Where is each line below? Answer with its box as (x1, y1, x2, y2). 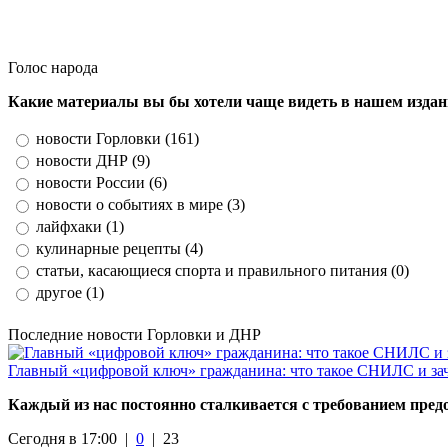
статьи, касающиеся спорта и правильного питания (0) (36, 261, 409, 279)
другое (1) (36, 283, 104, 301)
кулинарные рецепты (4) (36, 239, 203, 257)
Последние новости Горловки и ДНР (8, 325, 261, 343)
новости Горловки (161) (36, 129, 199, 147)
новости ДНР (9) (36, 151, 150, 169)
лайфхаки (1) (36, 217, 124, 235)
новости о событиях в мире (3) (36, 195, 245, 213)
